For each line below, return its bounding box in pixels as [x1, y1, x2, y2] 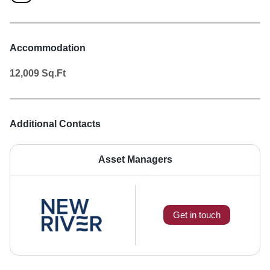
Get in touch [173, 210, 221, 221]
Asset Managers [98, 154, 172, 165]
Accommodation [10, 42, 86, 53]
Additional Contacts [10, 118, 101, 129]
